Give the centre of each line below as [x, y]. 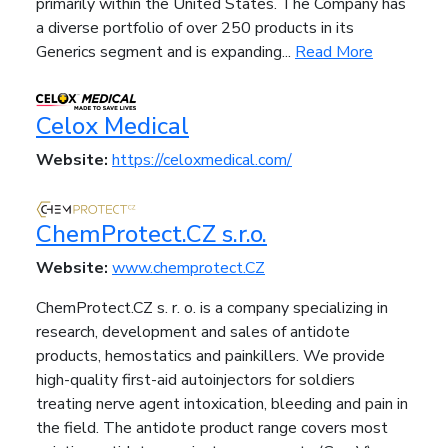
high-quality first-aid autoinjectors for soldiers [195, 380]
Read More [334, 52]
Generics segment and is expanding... [165, 52]
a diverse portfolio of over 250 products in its [195, 28]
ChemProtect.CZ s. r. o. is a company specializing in [212, 308]
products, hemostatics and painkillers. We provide [210, 356]
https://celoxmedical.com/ [202, 160]
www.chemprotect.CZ [188, 268]
